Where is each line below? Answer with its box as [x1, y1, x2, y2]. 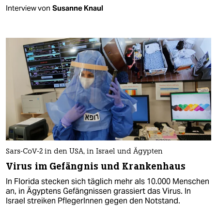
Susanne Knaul [52, 3, 103, 13]
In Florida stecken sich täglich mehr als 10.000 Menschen [6, 176, 209, 186]
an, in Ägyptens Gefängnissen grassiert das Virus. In [6, 186, 191, 196]
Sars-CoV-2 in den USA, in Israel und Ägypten [6, 148, 163, 155]
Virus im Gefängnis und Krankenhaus [6, 160, 186, 172]
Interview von [6, 3, 50, 13]
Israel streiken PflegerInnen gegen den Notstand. [6, 195, 180, 206]
